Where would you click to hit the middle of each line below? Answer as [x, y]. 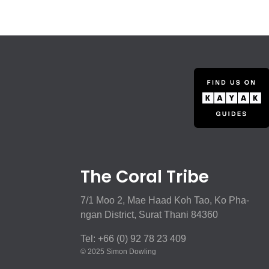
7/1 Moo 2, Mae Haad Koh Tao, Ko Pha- [165, 200]
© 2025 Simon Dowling [119, 251]
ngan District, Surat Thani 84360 [150, 214]
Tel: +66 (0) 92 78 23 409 [134, 238]
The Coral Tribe [145, 177]
